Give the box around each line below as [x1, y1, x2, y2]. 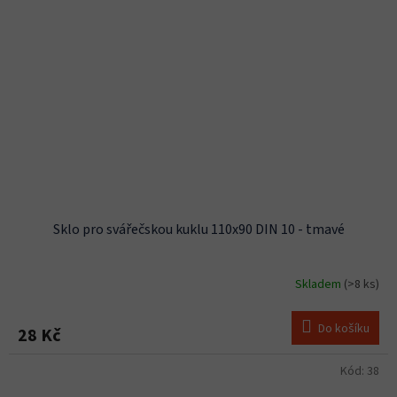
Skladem [295, 276, 344, 294]
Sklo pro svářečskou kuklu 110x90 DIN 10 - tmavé [52, 219, 345, 239]
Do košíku [318, 319, 370, 338]
